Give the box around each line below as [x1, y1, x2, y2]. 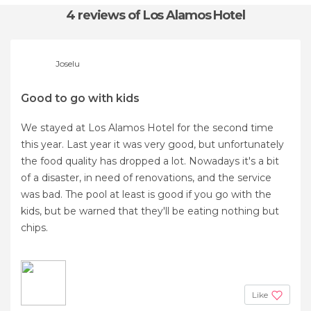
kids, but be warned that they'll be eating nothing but [21, 204, 279, 217]
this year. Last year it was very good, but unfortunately [21, 137, 284, 151]
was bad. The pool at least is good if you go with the [21, 187, 271, 201]
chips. [21, 221, 48, 234]
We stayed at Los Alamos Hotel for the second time [21, 121, 274, 134]
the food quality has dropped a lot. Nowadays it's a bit [21, 154, 279, 167]
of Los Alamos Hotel [128, 7, 245, 23]
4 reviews [66, 7, 128, 23]
